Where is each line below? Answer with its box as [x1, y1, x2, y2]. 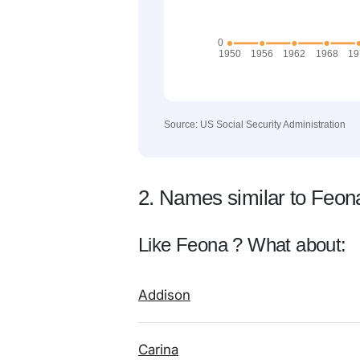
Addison [138, 287, 190, 303]
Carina [138, 342, 178, 358]
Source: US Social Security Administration [164, 119, 346, 130]
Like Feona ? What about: [138, 234, 346, 256]
